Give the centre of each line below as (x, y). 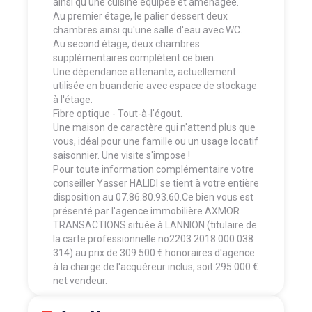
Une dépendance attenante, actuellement (145, 71)
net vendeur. (80, 280)
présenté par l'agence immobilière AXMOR (146, 211)
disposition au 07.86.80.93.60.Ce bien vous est (153, 197)
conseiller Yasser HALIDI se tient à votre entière (156, 183)
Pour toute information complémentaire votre (154, 169)
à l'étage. (73, 99)
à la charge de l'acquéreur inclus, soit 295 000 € (156, 266)
